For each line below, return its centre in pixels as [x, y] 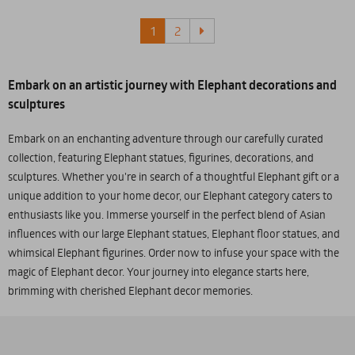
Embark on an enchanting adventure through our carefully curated [166, 138]
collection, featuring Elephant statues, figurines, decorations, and [161, 157]
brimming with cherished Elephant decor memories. [130, 290]
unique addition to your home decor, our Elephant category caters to [170, 195]
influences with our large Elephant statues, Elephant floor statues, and [174, 233]
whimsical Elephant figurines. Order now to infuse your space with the [174, 252]
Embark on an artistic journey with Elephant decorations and [172, 85]
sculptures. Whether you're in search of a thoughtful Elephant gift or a [174, 176]
